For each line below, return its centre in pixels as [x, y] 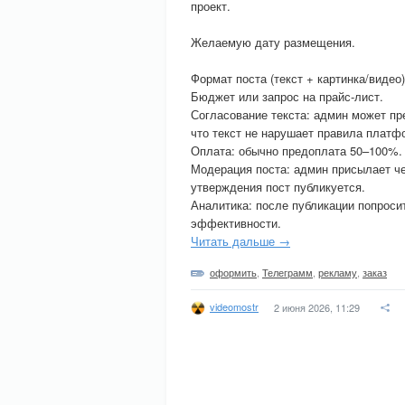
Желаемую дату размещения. [273, 42]
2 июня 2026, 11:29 [317, 307]
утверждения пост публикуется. [278, 187]
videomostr [234, 306]
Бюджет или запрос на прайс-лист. [287, 96]
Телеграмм [287, 272]
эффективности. [236, 223]
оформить [233, 272]
